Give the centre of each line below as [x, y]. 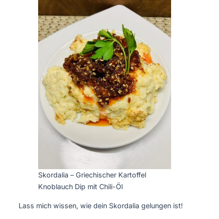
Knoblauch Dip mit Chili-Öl [80, 187]
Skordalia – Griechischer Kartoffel [92, 175]
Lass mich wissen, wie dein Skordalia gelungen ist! [101, 205]
